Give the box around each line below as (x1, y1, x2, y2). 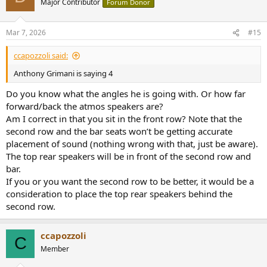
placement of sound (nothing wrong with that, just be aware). (6, 137, 258, 150)
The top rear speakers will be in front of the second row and (6, 150, 251, 162)
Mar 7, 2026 (6, 27, 46, 38)
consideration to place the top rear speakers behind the (6, 187, 232, 200)
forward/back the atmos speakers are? (6, 100, 163, 112)
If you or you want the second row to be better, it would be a (6, 175, 254, 187)
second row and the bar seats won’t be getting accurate (6, 125, 232, 137)
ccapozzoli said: (14, 50, 68, 61)
